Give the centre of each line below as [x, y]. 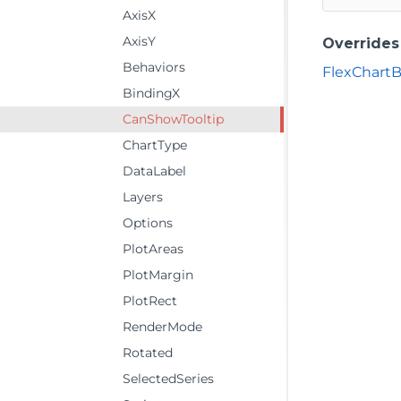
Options [148, 223]
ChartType [155, 145]
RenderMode [162, 327]
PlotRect [150, 301]
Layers [143, 197]
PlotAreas [153, 249]
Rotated [148, 353]
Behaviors [154, 67]
